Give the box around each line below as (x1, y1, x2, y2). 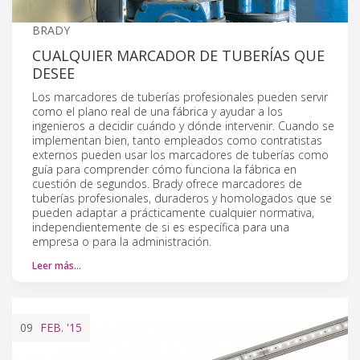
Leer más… (32, 258, 81, 272)
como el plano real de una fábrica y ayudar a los (32, 103, 283, 119)
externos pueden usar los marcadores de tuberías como (32, 146, 329, 162)
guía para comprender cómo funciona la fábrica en (32, 161, 297, 177)
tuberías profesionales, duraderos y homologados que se (32, 190, 332, 206)
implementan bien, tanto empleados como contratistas (32, 132, 322, 148)
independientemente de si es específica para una (32, 219, 289, 235)
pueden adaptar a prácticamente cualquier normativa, (32, 204, 314, 220)
